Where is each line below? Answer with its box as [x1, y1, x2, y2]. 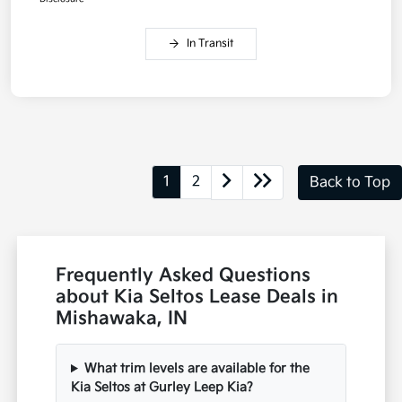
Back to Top [310, 173, 390, 191]
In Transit [187, 37, 233, 51]
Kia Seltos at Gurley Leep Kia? [71, 380, 254, 396]
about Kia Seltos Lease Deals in [56, 286, 339, 309]
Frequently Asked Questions [56, 265, 311, 287]
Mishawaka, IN [56, 308, 188, 330]
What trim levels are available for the [83, 361, 310, 377]
